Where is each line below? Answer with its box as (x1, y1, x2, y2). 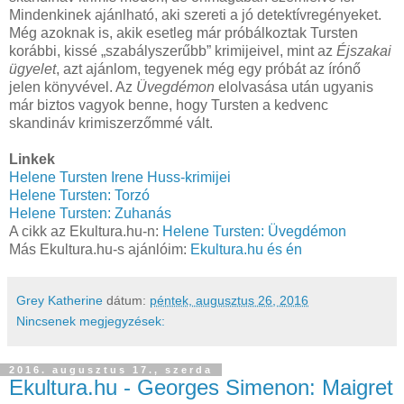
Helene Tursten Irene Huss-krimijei (9, 170, 234, 186)
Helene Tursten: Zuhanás (9, 206, 171, 222)
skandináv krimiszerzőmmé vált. (9, 115, 213, 132)
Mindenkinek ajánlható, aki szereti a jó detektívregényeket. (9, 7, 381, 23)
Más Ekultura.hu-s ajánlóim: (9, 242, 190, 258)
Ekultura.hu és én (190, 242, 302, 258)
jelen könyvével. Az (9, 79, 136, 96)
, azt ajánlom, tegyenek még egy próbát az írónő (56, 61, 361, 78)
